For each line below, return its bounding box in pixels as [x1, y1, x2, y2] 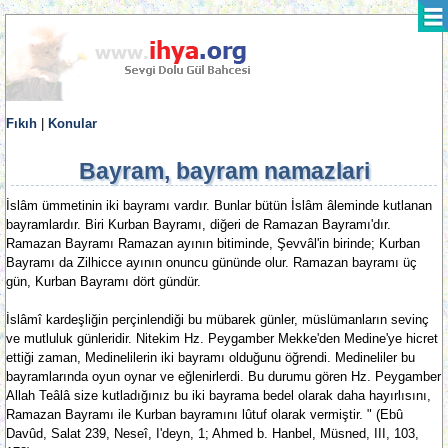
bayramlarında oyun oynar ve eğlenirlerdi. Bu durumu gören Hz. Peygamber [6, 369, 441, 384]
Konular [48, 116, 97, 131]
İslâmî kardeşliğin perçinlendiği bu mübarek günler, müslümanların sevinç [6, 312, 429, 327]
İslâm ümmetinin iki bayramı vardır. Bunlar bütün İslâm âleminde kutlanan [6, 198, 432, 213]
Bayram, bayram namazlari [78, 158, 370, 184]
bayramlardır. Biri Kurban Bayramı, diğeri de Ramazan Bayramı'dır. [6, 217, 391, 232]
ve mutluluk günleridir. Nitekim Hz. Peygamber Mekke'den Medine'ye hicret [6, 331, 438, 346]
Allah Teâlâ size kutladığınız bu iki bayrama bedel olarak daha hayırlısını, [6, 388, 431, 403]
